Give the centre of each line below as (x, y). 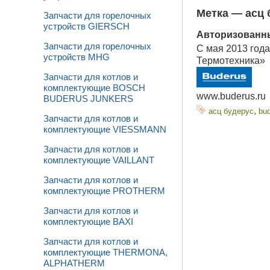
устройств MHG (77, 57)
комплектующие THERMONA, (105, 253)
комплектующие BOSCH (94, 88)
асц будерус (231, 111)
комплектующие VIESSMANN (105, 130)
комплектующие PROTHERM (104, 191)
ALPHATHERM (74, 263)
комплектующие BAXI (88, 222)
